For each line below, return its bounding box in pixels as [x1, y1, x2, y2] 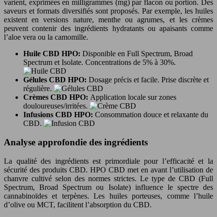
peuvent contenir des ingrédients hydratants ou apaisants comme [4, 24, 213, 33]
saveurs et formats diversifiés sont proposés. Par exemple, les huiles [4, 7, 213, 15]
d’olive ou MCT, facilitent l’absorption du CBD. [4, 200, 152, 209]
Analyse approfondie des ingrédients [4, 137, 148, 147]
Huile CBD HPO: [23, 49, 82, 58]
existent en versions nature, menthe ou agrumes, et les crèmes [4, 15, 213, 24]
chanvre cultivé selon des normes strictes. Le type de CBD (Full [4, 174, 213, 183]
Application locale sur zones [90, 93, 176, 102]
